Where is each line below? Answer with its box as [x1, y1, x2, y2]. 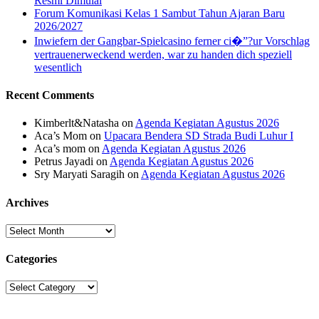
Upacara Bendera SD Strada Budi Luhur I [104, 130, 293, 142]
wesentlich [34, 61, 82, 73]
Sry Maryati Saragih [34, 168, 125, 181]
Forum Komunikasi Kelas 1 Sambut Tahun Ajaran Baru [34, 6, 285, 19]
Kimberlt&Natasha [34, 117, 119, 130]
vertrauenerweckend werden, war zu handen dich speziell [34, 48, 292, 61]
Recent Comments [6, 89, 94, 102]
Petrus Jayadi [34, 155, 93, 168]
